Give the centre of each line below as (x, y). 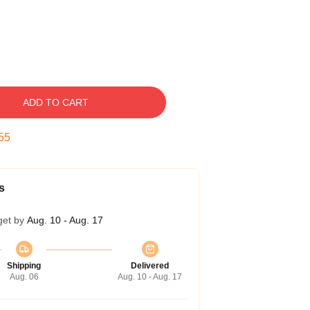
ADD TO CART (55, 102)
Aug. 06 (24, 277)
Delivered (150, 266)
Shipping (24, 266)
